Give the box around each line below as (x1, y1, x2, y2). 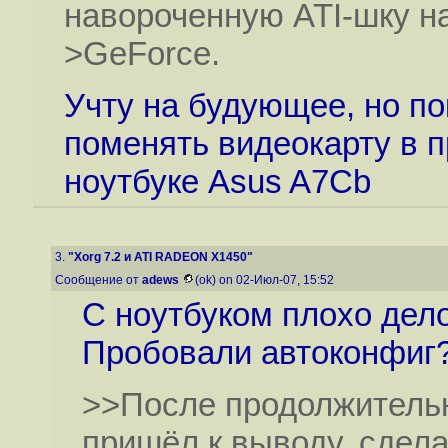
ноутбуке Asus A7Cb (63, 162, 371, 200)
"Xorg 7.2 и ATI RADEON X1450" (68, 250, 253, 264)
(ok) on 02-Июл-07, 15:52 (195, 273, 337, 287)
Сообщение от (55, 273, 142, 287)
